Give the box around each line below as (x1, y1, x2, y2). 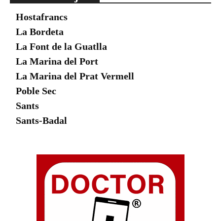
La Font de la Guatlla (16, 41, 107, 52)
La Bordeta (16, 26, 64, 37)
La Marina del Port (16, 56, 98, 67)
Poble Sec (16, 85, 56, 97)
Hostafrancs (16, 11, 68, 23)
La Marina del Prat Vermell (16, 71, 134, 82)
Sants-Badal (16, 115, 67, 126)
